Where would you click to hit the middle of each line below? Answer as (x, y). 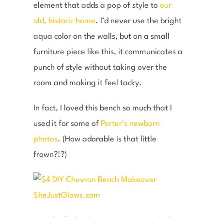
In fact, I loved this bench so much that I (102, 108)
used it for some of (67, 124)
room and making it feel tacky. (87, 83)
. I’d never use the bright (138, 21)
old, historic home (64, 21)
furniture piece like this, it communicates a (108, 52)
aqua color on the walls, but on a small (101, 37)
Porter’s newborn (130, 124)
